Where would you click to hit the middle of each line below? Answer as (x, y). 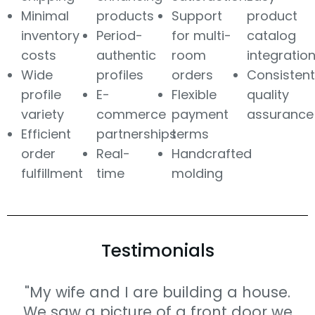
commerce (131, 114)
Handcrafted (212, 153)
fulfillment (52, 173)
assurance (280, 114)
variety (43, 114)
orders (192, 75)
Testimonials (157, 250)
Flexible (194, 94)
